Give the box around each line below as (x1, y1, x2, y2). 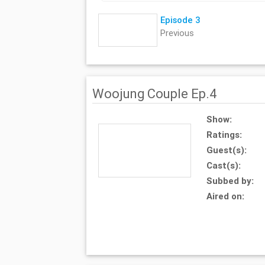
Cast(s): (206, 160, 241, 172)
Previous (160, 27, 194, 39)
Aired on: (206, 190, 245, 202)
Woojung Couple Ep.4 (92, 86, 217, 102)
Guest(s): (206, 144, 247, 156)
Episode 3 (160, 14, 201, 26)
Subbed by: (206, 175, 254, 187)
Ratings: (206, 129, 243, 141)
